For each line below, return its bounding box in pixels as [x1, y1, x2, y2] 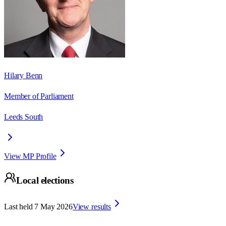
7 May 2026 [34, 202, 73, 211]
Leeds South [4, 112, 43, 121]
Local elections [16, 175, 74, 186]
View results [72, 202, 111, 211]
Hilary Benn [4, 71, 43, 80]
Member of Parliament [4, 91, 74, 100]
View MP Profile [4, 151, 56, 160]
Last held [4, 202, 33, 211]
